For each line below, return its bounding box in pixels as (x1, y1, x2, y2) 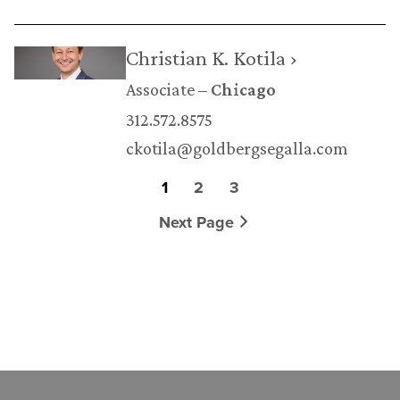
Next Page (158, 210, 238, 234)
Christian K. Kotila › (125, 45, 297, 70)
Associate (125, 79, 195, 99)
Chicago (210, 79, 276, 99)
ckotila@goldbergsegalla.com (125, 137, 348, 158)
